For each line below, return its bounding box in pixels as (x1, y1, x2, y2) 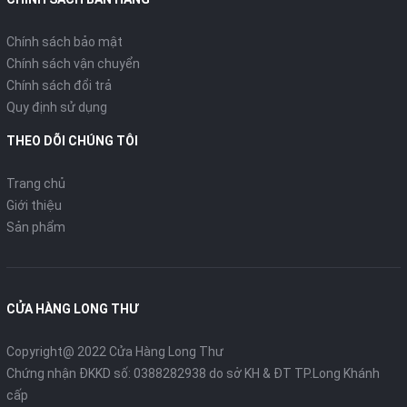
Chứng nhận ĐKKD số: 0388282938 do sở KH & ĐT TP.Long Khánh (6, 366, 380, 381)
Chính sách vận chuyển (6, 56, 140, 71)
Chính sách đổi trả (6, 78, 112, 93)
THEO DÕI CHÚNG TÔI (6, 134, 138, 148)
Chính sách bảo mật (6, 35, 123, 49)
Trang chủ (6, 176, 65, 191)
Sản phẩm (6, 220, 65, 234)
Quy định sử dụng (6, 100, 107, 114)
